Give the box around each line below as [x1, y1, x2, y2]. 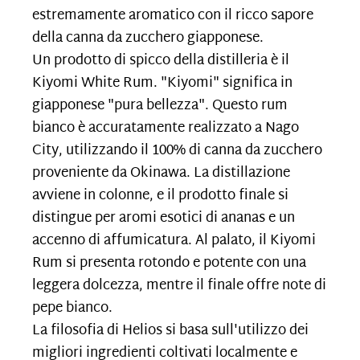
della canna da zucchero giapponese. [32, 26, 267, 51]
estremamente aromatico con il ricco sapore [32, 3, 313, 28]
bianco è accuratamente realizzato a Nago [32, 116, 299, 141]
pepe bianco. [32, 296, 116, 321]
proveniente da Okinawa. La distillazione [32, 161, 290, 186]
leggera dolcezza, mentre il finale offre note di [32, 273, 326, 298]
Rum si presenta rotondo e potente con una [32, 251, 306, 276]
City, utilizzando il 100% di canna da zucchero [32, 138, 322, 163]
